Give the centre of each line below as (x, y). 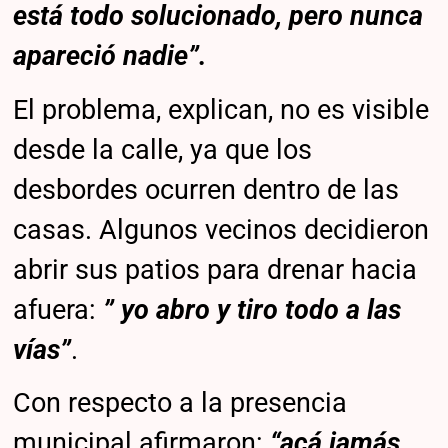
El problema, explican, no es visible (221, 109)
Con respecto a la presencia (180, 402)
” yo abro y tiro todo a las (252, 309)
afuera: (58, 309)
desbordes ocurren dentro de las (206, 189)
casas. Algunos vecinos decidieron (221, 229)
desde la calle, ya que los (163, 149)
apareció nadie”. (110, 56)
